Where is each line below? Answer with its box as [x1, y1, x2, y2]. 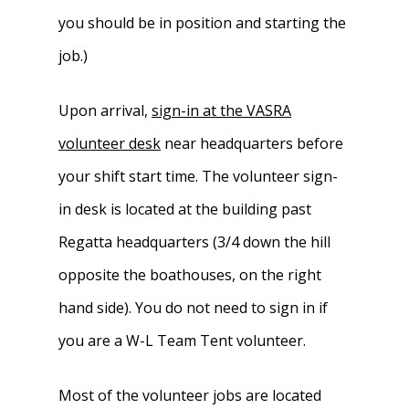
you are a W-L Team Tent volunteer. [58, 330, 307, 351]
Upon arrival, [58, 100, 152, 121]
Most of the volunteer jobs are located [58, 385, 322, 405]
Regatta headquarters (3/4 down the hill [58, 232, 331, 252]
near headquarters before [161, 133, 344, 153]
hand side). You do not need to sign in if [58, 298, 329, 318]
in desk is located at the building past [58, 199, 312, 219]
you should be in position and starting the [58, 13, 347, 33]
